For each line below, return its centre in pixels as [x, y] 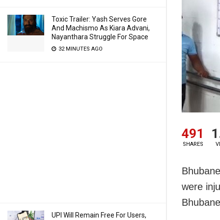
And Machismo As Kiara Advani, [101, 28]
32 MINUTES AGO [80, 49]
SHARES [193, 144]
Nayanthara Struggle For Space [100, 37]
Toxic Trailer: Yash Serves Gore [99, 19]
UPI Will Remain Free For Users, [99, 215]
